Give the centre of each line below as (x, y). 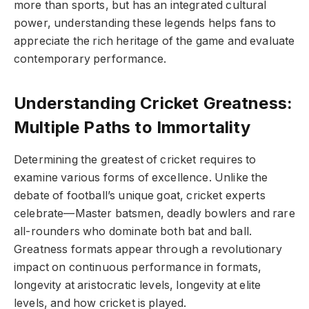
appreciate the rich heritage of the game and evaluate (154, 41)
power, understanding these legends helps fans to (145, 23)
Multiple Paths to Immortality (132, 127)
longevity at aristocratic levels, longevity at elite (138, 286)
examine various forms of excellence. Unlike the (141, 178)
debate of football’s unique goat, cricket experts (140, 196)
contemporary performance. (90, 59)
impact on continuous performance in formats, (138, 268)
